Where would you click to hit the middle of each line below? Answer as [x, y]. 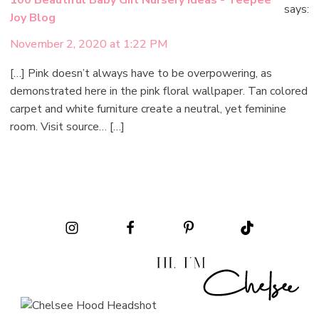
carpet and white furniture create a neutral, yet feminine [148, 109]
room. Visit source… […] [68, 127]
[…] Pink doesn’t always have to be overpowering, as [141, 74]
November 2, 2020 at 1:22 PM [89, 45]
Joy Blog [33, 18]
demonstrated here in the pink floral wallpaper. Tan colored [159, 91]
